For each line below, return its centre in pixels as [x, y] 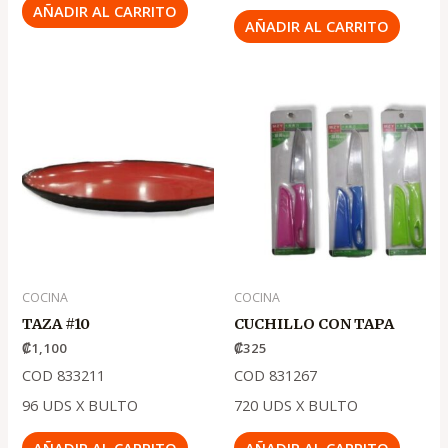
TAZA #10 [56, 323]
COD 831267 [275, 374]
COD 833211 [64, 374]
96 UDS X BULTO [80, 405]
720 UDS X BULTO [296, 405]
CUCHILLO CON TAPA [314, 323]
